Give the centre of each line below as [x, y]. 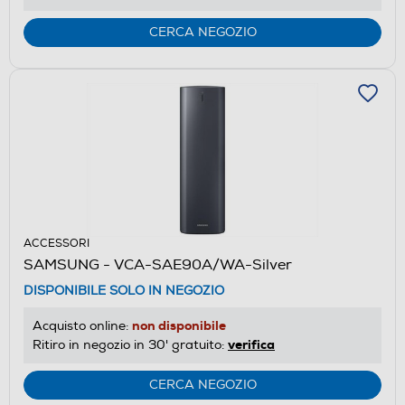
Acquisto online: [82, 325]
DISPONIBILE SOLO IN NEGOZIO [124, 290]
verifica [251, 344]
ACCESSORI [57, 243]
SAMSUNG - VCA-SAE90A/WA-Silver [158, 264]
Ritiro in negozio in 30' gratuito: [130, 344]
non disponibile [179, 325]
